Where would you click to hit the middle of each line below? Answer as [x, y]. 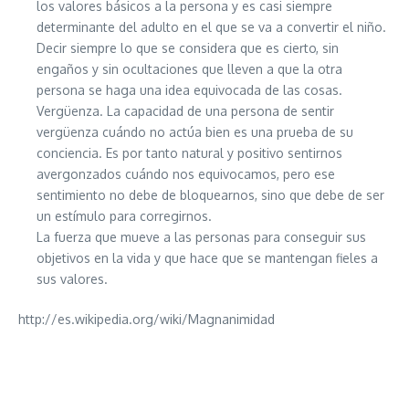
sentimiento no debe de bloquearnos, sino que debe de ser [210, 195]
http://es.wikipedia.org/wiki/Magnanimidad [147, 320]
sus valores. [72, 279]
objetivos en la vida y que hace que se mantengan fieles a [207, 258]
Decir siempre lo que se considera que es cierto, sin [188, 48]
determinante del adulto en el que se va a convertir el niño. [211, 27]
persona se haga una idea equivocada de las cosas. [189, 90]
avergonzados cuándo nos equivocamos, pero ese [186, 174]
